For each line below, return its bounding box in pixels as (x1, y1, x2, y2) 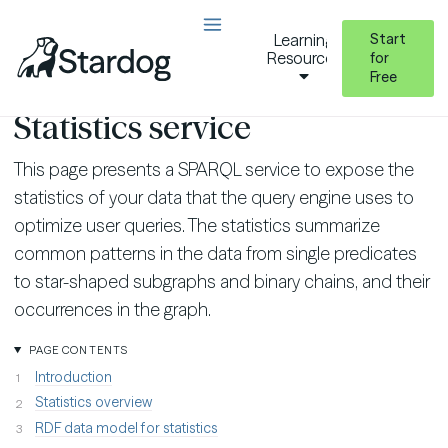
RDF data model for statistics (35, 418, 218, 437)
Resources (266, 48, 341, 68)
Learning (273, 30, 334, 50)
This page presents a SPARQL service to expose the (14, 157, 414, 181)
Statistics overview (35, 393, 152, 412)
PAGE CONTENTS (25, 342, 129, 357)
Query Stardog (14, 75, 90, 90)
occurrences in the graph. (14, 297, 211, 321)
